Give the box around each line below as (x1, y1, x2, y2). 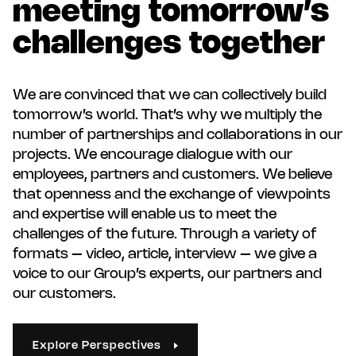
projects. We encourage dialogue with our (13, 149, 292, 162)
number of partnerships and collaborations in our (13, 129, 342, 142)
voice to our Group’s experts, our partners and (13, 268, 322, 281)
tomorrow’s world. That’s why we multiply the (13, 109, 322, 122)
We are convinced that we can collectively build (13, 89, 327, 103)
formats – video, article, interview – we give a (13, 248, 317, 261)
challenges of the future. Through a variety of (13, 228, 317, 242)
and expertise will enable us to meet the (13, 208, 277, 222)
